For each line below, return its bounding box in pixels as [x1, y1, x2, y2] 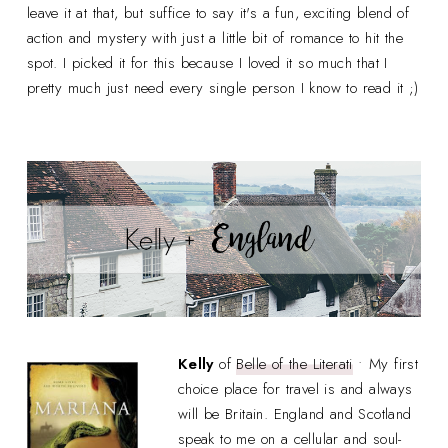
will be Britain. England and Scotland [177, 402, 412, 425]
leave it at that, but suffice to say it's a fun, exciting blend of [26, 2, 410, 25]
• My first [352, 352, 419, 375]
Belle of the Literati [236, 352, 353, 375]
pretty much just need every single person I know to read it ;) [26, 77, 419, 100]
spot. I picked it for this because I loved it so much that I [26, 52, 388, 75]
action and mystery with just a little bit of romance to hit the [26, 27, 404, 50]
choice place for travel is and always [177, 377, 413, 400]
